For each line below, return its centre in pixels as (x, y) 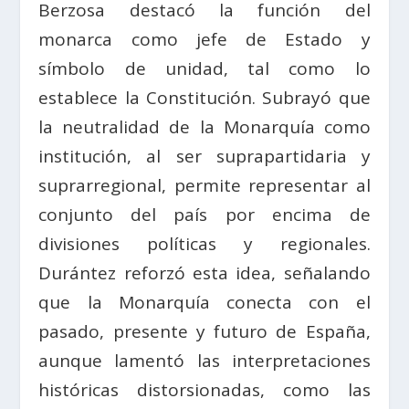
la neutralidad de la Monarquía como (204, 127)
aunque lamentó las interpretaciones (204, 361)
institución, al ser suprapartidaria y (204, 157)
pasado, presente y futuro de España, (204, 332)
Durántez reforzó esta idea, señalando (204, 273)
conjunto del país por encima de (204, 215)
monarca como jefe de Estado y (204, 40)
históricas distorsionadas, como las (204, 390)
